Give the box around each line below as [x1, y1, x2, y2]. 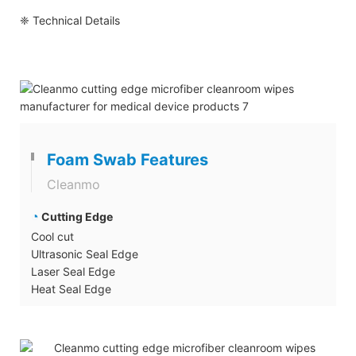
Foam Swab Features [47, 149, 208, 169]
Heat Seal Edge [31, 281, 111, 296]
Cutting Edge [41, 209, 113, 223]
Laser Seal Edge [31, 264, 115, 278]
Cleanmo [47, 176, 100, 192]
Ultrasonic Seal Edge [31, 246, 138, 261]
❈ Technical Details [20, 13, 120, 27]
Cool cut [31, 229, 74, 243]
